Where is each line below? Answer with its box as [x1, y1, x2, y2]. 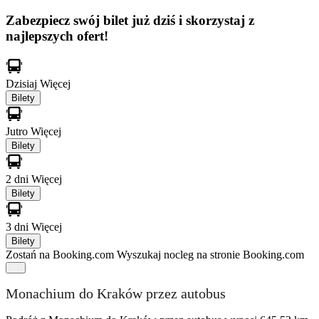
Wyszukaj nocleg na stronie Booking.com [117, 248, 304, 261]
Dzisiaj [6, 77, 40, 90]
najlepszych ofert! [6, 28, 108, 43]
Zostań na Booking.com [6, 248, 114, 261]
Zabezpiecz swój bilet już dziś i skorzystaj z [6, 12, 254, 28]
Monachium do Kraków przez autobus [6, 286, 226, 302]
